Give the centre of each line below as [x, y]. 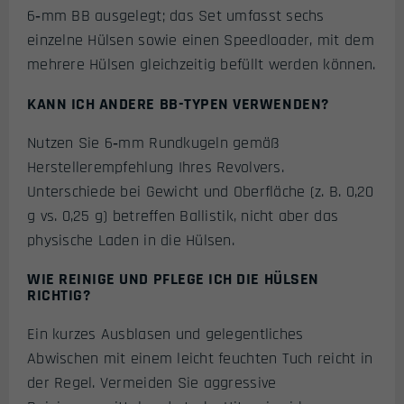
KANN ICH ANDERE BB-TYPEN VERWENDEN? [178, 104]
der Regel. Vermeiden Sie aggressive [152, 383]
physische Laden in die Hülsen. [131, 240]
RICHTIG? [59, 296]
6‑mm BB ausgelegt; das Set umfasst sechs [176, 16]
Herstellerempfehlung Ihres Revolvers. [156, 167]
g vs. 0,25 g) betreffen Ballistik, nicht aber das [183, 216]
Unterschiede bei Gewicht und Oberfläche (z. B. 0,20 [201, 191]
